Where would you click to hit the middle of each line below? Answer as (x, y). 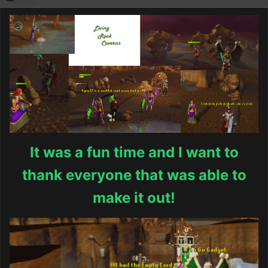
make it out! (134, 197)
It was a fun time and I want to (134, 152)
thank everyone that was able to (134, 175)
